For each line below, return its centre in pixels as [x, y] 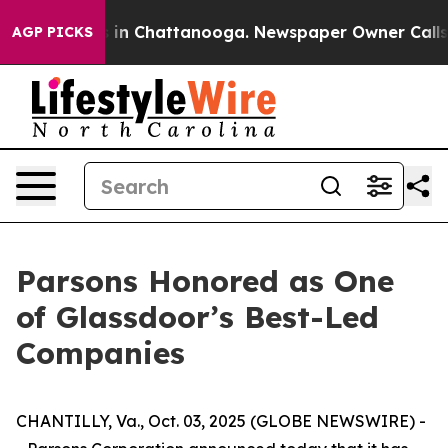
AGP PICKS [52, 32]
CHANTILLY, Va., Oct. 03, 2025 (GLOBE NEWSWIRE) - [221, 421]
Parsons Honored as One [205, 281]
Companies [100, 353]
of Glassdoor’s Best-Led [197, 317]
